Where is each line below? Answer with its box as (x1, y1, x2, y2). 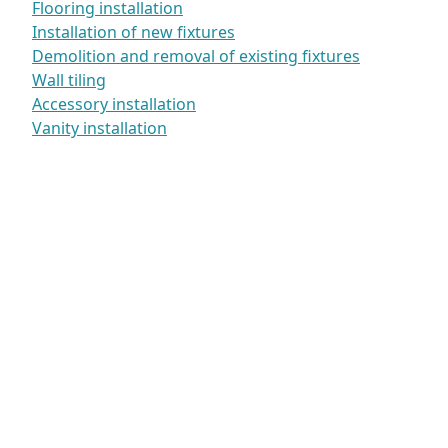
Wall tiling (32, 68, 106, 91)
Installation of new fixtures (32, 20, 235, 43)
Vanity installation (32, 116, 167, 139)
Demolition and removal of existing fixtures (32, 44, 360, 67)
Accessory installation (32, 92, 196, 115)
